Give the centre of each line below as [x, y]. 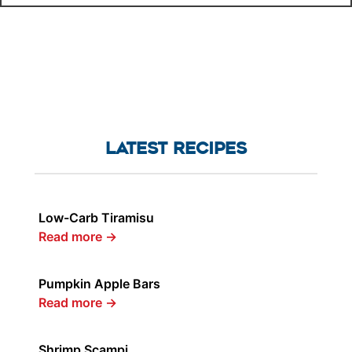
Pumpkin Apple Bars [99, 284]
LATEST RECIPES [176, 148]
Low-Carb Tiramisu [96, 218]
